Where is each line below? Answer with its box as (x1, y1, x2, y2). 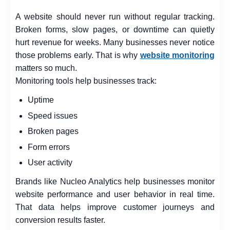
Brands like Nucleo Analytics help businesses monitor (15, 177, 215, 186)
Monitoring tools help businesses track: (15, 76, 157, 85)
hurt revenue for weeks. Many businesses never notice (15, 37, 215, 47)
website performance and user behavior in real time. (15, 190, 215, 199)
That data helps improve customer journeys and (15, 203, 215, 212)
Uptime (28, 95, 54, 104)
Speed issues (28, 111, 78, 120)
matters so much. (15, 63, 77, 72)
